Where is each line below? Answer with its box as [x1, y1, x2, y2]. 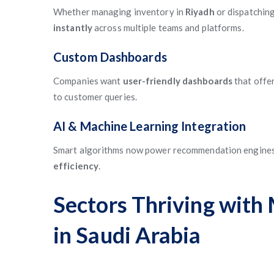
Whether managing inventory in [53, 6, 185, 17]
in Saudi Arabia [53, 221, 201, 248]
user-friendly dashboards [122, 75, 232, 86]
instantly [53, 22, 92, 33]
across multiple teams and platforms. [92, 22, 244, 33]
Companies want [53, 75, 123, 86]
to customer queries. [53, 91, 137, 102]
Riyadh [185, 6, 215, 17]
